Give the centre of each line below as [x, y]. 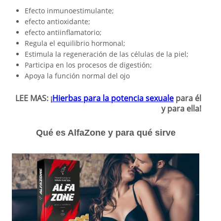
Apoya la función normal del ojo [77, 76]
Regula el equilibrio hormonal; [75, 43]
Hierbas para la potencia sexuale [113, 98]
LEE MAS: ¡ [34, 98]
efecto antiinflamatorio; [63, 33]
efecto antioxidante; [57, 22]
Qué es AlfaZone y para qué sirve [106, 133]
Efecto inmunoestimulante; [69, 11]
